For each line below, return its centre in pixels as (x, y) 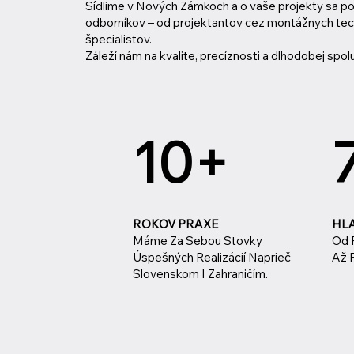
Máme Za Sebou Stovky (197, 240)
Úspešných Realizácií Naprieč (211, 257)
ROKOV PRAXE (175, 224)
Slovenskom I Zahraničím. (200, 273)
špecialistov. (118, 40)
